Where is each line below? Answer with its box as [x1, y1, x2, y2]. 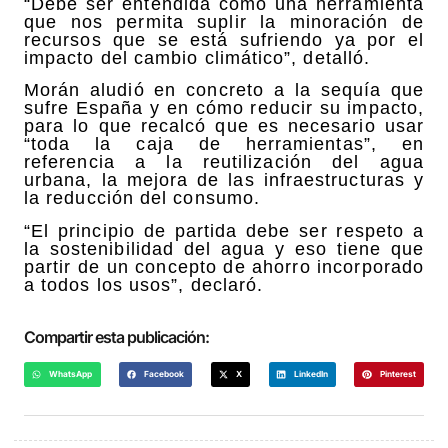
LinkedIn [293, 369, 328, 380]
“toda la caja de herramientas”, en [24, 134, 424, 155]
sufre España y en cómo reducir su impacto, [24, 98, 424, 119]
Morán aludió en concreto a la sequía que [24, 80, 424, 101]
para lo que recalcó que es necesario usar [24, 116, 424, 137]
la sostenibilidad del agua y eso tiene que [24, 238, 424, 259]
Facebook [144, 369, 185, 380]
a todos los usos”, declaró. [24, 274, 264, 295]
